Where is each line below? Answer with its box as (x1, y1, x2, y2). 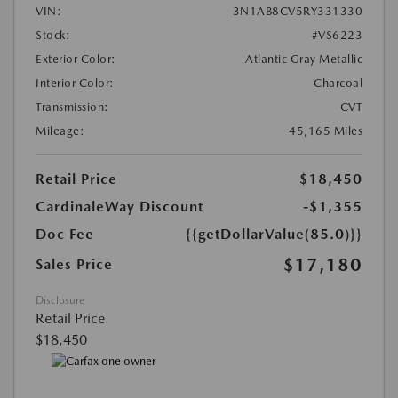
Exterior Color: (36, 52, 116, 67)
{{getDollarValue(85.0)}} (186, 226, 362, 243)
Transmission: (36, 100, 109, 115)
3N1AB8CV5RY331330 (232, 4, 362, 19)
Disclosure (36, 294, 84, 307)
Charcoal (314, 76, 362, 91)
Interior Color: (36, 76, 115, 91)
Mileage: (36, 124, 84, 139)
